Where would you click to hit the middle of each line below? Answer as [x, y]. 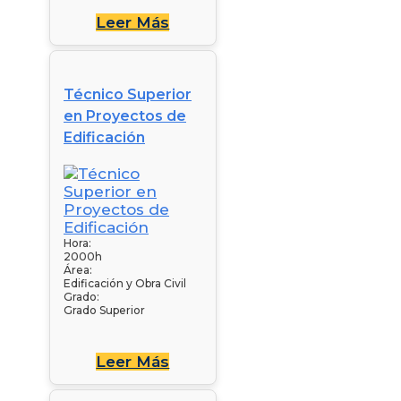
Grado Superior [104, 310]
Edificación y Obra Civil [125, 283]
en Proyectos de [125, 115]
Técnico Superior [128, 94]
